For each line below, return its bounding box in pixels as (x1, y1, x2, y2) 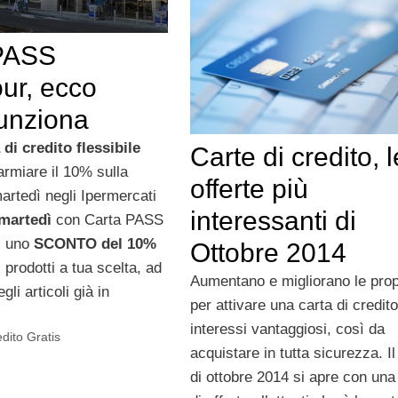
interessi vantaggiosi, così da (189, 320, 385, 338)
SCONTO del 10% (33, 235, 156, 252)
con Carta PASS (51, 211, 163, 228)
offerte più (189, 173, 308, 203)
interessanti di (189, 205, 356, 235)
